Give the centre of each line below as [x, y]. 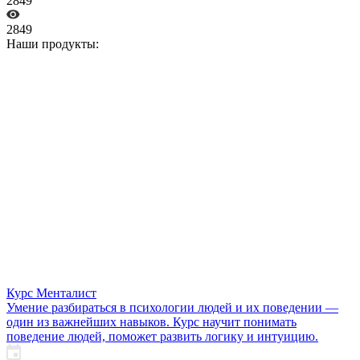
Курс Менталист [51, 292]
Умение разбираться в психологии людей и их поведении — [172, 307]
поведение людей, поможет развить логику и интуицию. [162, 336]
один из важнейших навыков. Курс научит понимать [151, 321]
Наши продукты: [53, 43]
